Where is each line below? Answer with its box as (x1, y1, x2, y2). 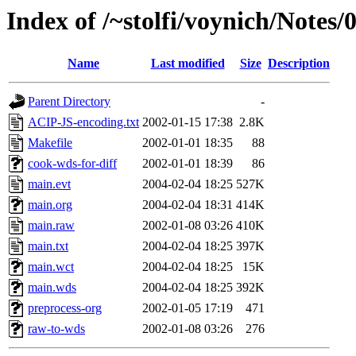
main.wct (28, 260, 74, 274)
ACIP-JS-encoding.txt (28, 115, 139, 130)
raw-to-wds (28, 322, 85, 336)
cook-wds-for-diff (28, 157, 117, 171)
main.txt (28, 239, 68, 253)
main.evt (28, 177, 71, 192)
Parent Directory (28, 95, 110, 109)
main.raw (28, 219, 75, 233)
